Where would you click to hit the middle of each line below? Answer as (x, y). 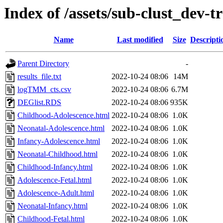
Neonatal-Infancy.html (53, 206)
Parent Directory (43, 64)
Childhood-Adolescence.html (63, 115)
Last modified (140, 40)
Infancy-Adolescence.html (59, 141)
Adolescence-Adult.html (56, 193)
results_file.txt (39, 77)
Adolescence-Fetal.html (55, 180)
